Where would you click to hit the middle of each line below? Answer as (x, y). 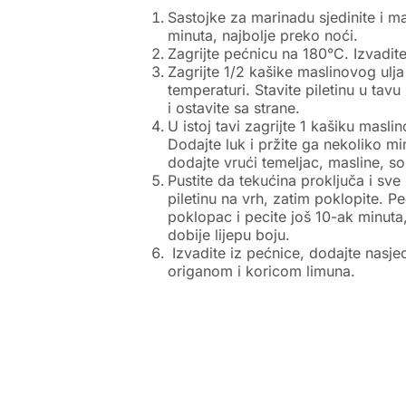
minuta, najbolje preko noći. (263, 35)
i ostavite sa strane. (234, 108)
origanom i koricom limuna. (261, 271)
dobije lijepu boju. (229, 235)
